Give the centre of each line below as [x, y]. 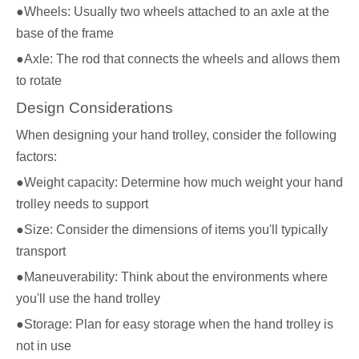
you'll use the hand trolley [88, 298]
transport [41, 251]
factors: [36, 157]
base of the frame [65, 33]
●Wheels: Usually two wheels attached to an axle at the [173, 12]
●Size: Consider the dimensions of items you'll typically [172, 230]
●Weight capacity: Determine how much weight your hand [179, 182]
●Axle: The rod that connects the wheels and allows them [178, 59]
